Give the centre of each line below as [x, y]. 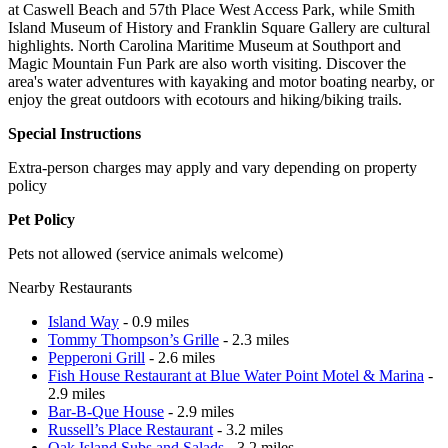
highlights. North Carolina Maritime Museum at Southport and [204, 45]
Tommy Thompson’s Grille [133, 339]
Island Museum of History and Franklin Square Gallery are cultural [219, 27]
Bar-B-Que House [106, 411]
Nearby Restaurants [70, 287]
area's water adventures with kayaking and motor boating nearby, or [221, 81]
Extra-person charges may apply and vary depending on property [212, 167]
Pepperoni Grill [96, 357]
